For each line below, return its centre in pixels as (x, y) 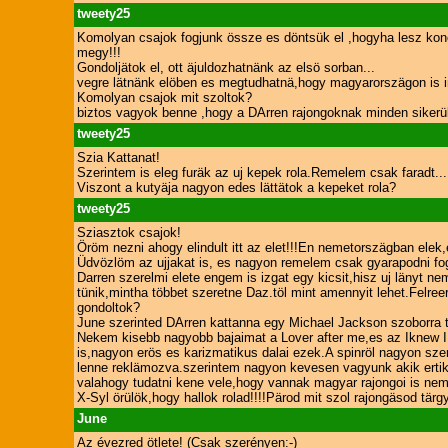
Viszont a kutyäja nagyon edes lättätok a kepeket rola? (236, 187)
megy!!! (98, 52)
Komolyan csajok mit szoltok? (164, 97)
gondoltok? (108, 307)
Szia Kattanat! (118, 157)
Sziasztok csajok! (128, 232)
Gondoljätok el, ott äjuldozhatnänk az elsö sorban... (225, 67)
